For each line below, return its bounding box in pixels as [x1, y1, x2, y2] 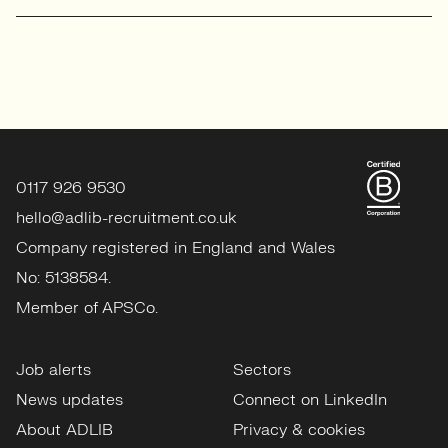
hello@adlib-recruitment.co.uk [16, 208, 237, 229]
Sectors [232, 360, 291, 381]
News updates [16, 390, 123, 411]
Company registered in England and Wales [16, 238, 335, 259]
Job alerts [16, 360, 91, 381]
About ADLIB [16, 420, 113, 441]
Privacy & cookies [232, 420, 365, 441]
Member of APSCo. [16, 298, 158, 319]
